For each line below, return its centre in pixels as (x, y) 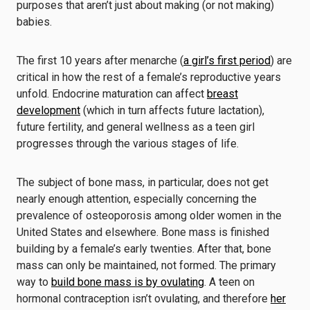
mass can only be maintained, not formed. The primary (146, 265)
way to (34, 282)
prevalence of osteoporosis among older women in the (149, 216)
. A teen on (229, 282)
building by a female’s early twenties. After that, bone (144, 249)
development (48, 110)
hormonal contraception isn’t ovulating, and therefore (144, 299)
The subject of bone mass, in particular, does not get (143, 182)
